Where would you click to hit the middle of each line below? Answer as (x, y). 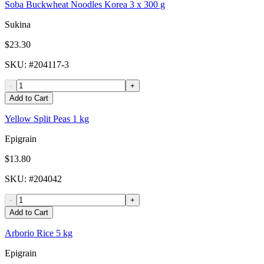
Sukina (18, 25)
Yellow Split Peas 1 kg (47, 119)
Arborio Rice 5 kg (39, 233)
